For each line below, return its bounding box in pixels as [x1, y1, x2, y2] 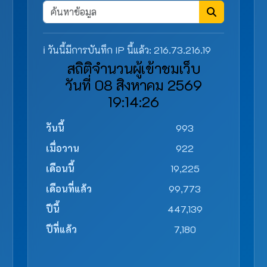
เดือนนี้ [46, 162, 74, 175]
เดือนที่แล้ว [46, 182, 92, 195]
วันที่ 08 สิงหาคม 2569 [65, 76, 202, 95]
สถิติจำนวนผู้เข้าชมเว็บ [67, 59, 200, 78]
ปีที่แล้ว [46, 223, 77, 236]
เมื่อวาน [46, 142, 79, 155]
